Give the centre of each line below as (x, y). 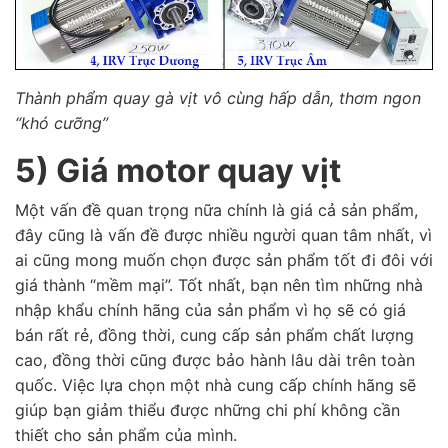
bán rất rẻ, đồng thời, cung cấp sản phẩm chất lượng (214, 334)
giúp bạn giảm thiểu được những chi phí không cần (207, 409)
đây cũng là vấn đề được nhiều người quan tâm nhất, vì (223, 234)
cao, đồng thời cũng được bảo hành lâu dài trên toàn (215, 359)
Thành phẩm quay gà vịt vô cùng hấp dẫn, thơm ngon (218, 97)
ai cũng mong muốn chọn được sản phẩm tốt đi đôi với (224, 259)
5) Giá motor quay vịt (181, 170)
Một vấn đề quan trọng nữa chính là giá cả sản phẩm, (216, 209)
